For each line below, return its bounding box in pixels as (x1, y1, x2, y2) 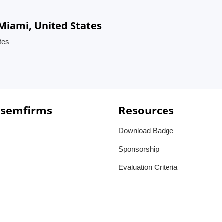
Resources (118, 103, 174, 117)
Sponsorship (118, 145, 159, 153)
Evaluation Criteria (118, 163, 177, 171)
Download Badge (118, 126, 173, 135)
